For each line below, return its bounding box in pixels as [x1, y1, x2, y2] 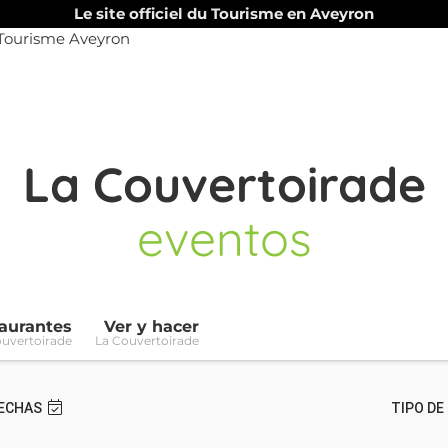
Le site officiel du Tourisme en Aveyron [74, 4, 374, 23]
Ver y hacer [104, 317, 199, 336]
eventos [136, 208, 312, 268]
